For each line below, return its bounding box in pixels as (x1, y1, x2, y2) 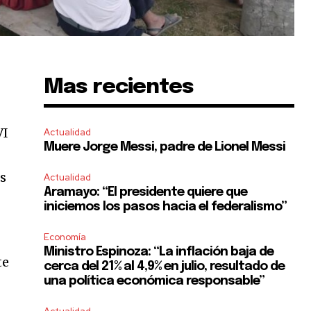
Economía (44, 230, 87, 243)
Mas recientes (44, 76, 194, 98)
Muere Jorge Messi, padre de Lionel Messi (44, 140, 286, 153)
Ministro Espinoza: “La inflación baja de (44, 245, 274, 258)
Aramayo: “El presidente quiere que (44, 185, 248, 199)
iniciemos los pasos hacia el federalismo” (44, 200, 287, 213)
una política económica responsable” (44, 274, 265, 287)
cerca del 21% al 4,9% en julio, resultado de (44, 260, 285, 273)
